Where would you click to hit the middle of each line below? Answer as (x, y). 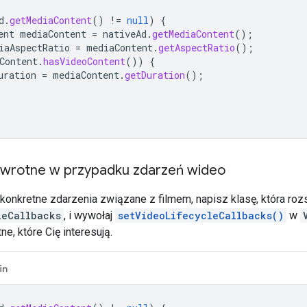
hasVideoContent (84, 61)
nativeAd (125, 34)
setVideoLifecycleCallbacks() (201, 215)
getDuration (155, 75)
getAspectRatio (197, 47)
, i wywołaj (89, 215)
